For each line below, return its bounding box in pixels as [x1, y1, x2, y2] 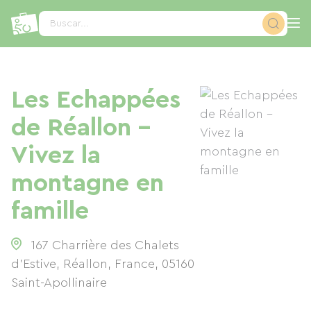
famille [11, 199, 89, 224]
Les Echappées [11, 87, 180, 112]
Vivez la [11, 143, 101, 168]
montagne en [11, 171, 164, 196]
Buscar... [50, 19, 90, 28]
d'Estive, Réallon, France [11, 258, 155, 270]
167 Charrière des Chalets [31, 239, 179, 251]
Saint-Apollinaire [11, 276, 107, 289]
